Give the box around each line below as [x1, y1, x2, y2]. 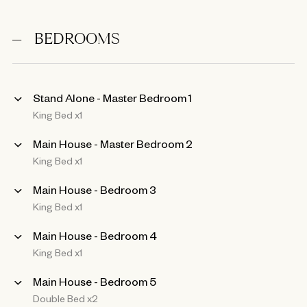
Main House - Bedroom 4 [32, 228, 157, 243]
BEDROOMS [34, 32, 120, 49]
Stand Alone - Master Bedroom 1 [32, 90, 192, 105]
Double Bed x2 [32, 292, 98, 305]
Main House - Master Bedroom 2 [32, 136, 193, 151]
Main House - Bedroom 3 [32, 182, 156, 197]
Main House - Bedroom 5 [32, 274, 156, 288]
